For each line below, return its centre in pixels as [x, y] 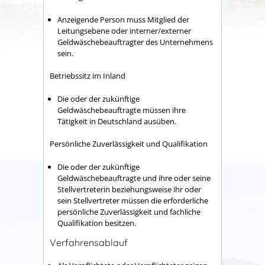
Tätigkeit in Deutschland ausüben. [117, 121]
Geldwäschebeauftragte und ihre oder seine [134, 178]
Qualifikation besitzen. [97, 223]
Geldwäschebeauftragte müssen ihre [122, 110]
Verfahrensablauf [89, 243]
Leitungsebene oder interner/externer [124, 30]
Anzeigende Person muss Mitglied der [123, 19]
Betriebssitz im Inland [88, 76]
